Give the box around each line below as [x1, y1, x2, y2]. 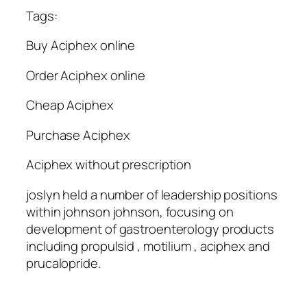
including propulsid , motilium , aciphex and [26, 236, 270, 255]
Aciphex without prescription [26, 156, 192, 174]
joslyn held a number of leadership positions [26, 185, 278, 204]
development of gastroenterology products [26, 219, 274, 238]
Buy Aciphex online [26, 36, 136, 55]
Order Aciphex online [26, 66, 145, 84]
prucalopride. [26, 254, 101, 272]
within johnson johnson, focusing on [26, 202, 234, 221]
